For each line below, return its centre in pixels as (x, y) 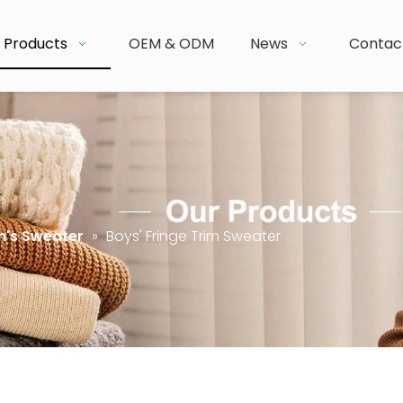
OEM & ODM (171, 44)
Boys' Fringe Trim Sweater (193, 236)
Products (36, 44)
